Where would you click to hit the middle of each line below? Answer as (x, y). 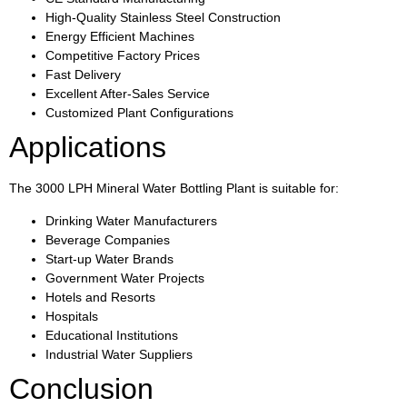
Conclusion (81, 388)
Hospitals (72, 316)
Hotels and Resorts (100, 297)
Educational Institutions (112, 335)
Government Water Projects (125, 278)
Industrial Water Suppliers (119, 354)
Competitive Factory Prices (123, 56)
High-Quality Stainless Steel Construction (163, 18)
